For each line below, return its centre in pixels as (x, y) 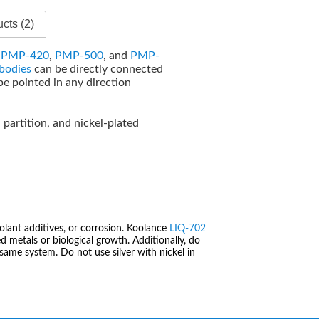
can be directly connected (98, 69)
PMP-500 (79, 55)
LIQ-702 (188, 229)
